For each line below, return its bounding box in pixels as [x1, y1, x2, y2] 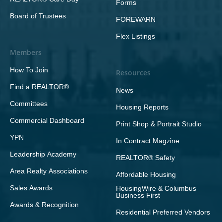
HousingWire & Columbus [116, 184, 196, 192]
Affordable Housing [116, 170, 176, 178]
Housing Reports [116, 103, 168, 111]
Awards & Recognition [10, 201, 79, 209]
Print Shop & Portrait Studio [116, 120, 202, 128]
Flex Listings [116, 32, 155, 40]
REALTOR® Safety [116, 154, 175, 162]
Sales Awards [10, 184, 53, 192]
